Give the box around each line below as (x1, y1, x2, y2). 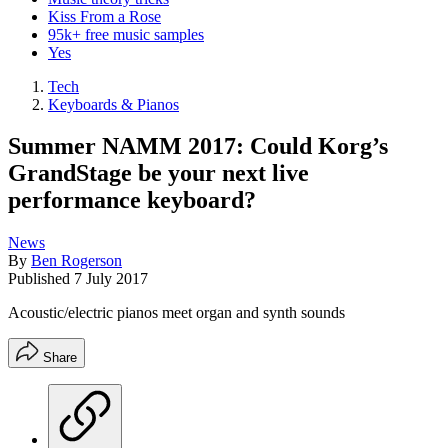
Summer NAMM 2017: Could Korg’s (8, 133, 388, 160)
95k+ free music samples (48, 25, 204, 43)
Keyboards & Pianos (48, 95, 179, 113)
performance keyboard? (8, 187, 256, 214)
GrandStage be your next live (8, 160, 309, 187)
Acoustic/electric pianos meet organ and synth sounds (8, 304, 345, 322)
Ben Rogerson (31, 252, 122, 270)
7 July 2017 (74, 270, 148, 288)
